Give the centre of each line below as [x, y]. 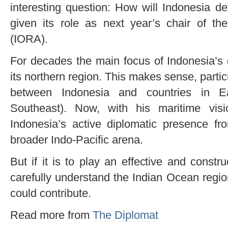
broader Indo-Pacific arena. [77, 139]
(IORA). [29, 39]
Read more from [51, 215]
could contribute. [51, 193]
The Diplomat [125, 215]
